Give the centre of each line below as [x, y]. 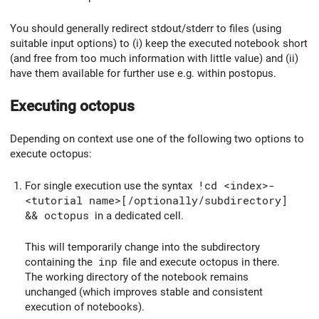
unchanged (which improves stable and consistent [144, 292]
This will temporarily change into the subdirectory [142, 247]
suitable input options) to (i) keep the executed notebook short [159, 44]
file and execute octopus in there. [200, 262]
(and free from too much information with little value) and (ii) [154, 59]
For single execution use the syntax [110, 185]
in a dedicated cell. [137, 215]
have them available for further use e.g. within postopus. [143, 74]
